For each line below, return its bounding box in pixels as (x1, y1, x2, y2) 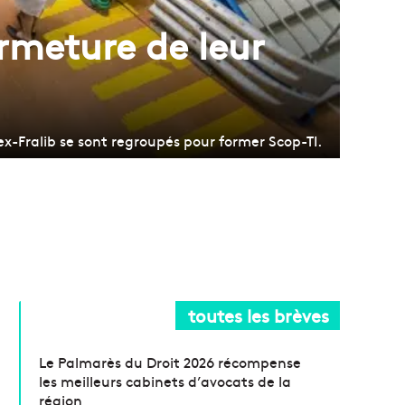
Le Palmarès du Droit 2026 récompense (39, 351, 302, 372)
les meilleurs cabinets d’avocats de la (39, 370, 292, 391)
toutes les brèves (188, 302, 329, 327)
